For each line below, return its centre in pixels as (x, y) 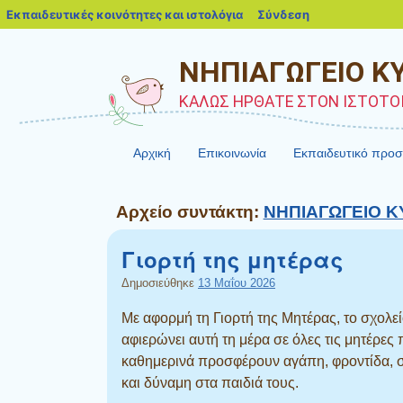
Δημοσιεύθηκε (160, 282)
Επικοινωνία (233, 153)
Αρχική (152, 153)
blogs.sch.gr (313, 13)
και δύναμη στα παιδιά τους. (210, 382)
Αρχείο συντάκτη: (189, 211)
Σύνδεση (283, 14)
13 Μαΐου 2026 (237, 282)
